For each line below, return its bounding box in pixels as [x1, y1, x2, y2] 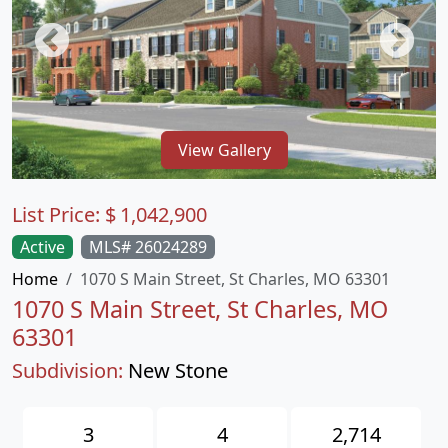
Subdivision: [12, 357, 123, 384]
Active [20, 236, 65, 258]
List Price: [12, 201, 105, 228]
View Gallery [177, 138, 271, 161]
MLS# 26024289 [89, 236, 207, 258]
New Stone [128, 357, 228, 384]
